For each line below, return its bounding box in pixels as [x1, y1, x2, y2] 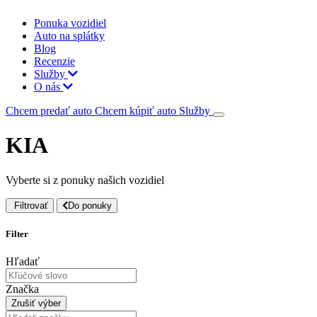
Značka [6, 283, 39, 296]
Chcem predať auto [6, 105, 95, 117]
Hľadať [6, 255, 40, 268]
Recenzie [34, 55, 75, 67]
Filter [6, 229, 28, 240]
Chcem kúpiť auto [95, 105, 179, 117]
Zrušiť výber [11, 298, 61, 309]
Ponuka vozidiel [34, 17, 106, 29]
